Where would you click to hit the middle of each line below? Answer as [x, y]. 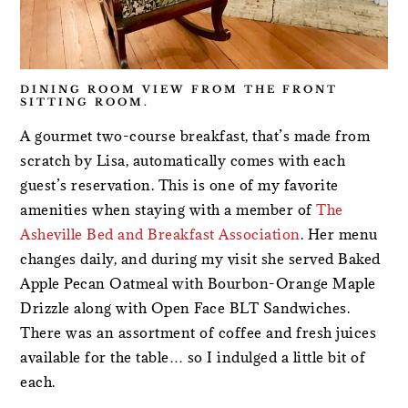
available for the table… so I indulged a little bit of [193, 357]
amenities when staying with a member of [168, 210]
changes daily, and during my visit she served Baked [200, 259]
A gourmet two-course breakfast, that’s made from [195, 136]
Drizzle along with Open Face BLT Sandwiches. [185, 308]
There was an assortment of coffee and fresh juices [199, 333]
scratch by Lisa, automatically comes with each [183, 161]
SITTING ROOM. [85, 102]
